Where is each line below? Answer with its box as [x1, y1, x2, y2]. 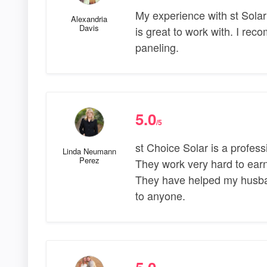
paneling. [135, 39, 179, 55]
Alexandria [71, 13, 108, 25]
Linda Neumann [62, 145, 116, 157]
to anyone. [135, 188, 185, 204]
